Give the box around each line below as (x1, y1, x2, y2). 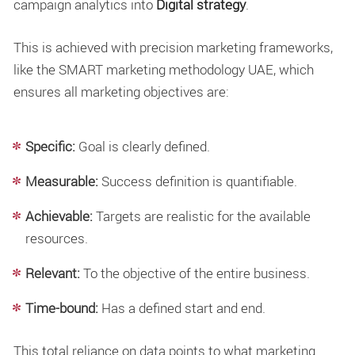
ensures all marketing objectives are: (13, 82, 229, 101)
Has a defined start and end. (98, 299, 265, 318)
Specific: (25, 137, 75, 156)
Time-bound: (25, 299, 98, 318)
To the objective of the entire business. (80, 264, 310, 283)
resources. (25, 229, 88, 248)
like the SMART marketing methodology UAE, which (13, 59, 314, 78)
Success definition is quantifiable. (98, 172, 297, 191)
